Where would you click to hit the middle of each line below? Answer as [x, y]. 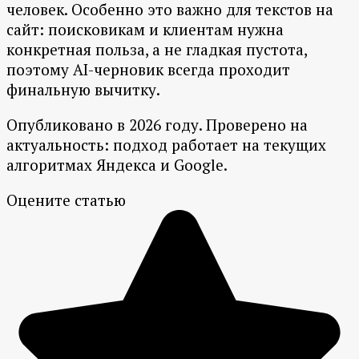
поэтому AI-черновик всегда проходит [148, 70]
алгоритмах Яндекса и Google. [117, 165]
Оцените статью [66, 200]
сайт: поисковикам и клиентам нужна [145, 30]
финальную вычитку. [83, 90]
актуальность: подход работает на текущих [166, 145]
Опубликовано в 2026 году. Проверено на [157, 125]
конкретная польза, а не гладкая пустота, [157, 50]
